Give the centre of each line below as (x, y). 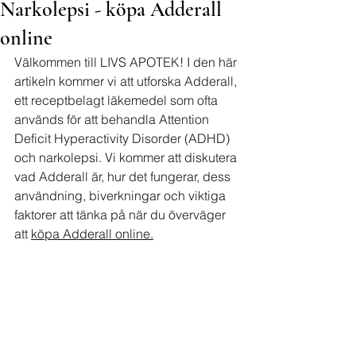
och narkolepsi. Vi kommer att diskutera (127, 157)
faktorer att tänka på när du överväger (122, 215)
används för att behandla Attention (113, 119)
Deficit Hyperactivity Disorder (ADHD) (124, 138)
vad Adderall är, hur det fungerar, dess (124, 176)
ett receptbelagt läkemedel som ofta (118, 100)
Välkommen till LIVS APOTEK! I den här (127, 62)
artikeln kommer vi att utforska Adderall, (127, 81)
